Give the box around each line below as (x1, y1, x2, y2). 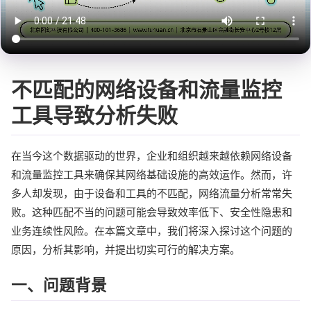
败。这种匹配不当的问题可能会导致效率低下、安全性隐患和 (11, 205, 292, 219)
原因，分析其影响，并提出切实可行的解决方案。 (11, 242, 240, 256)
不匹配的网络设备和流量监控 (11, 76, 282, 102)
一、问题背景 (11, 275, 107, 294)
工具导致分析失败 (11, 102, 178, 128)
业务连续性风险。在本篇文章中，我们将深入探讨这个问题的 (11, 224, 292, 237)
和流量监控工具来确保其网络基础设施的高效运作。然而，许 (11, 167, 292, 181)
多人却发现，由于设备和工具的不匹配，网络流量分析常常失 (11, 186, 292, 200)
